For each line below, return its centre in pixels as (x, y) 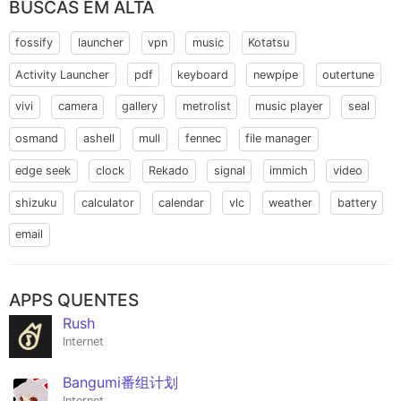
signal (229, 170)
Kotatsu (269, 42)
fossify (34, 42)
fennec (203, 139)
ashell (98, 139)
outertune (349, 74)
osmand (37, 139)
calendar (182, 202)
